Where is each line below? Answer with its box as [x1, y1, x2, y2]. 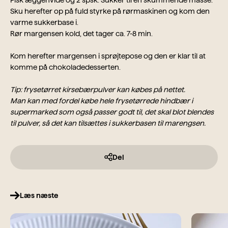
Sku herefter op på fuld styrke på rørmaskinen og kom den [10, 7, 210, 16]
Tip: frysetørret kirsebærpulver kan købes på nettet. [10, 85, 185, 94]
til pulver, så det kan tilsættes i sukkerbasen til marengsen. [10, 119, 206, 128]
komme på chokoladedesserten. [10, 63, 121, 72]
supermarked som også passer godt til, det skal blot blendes [10, 108, 214, 117]
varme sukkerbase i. [10, 18, 78, 27]
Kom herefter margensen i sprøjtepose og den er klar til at [10, 52, 206, 61]
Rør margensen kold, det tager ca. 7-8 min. [10, 30, 153, 38]
